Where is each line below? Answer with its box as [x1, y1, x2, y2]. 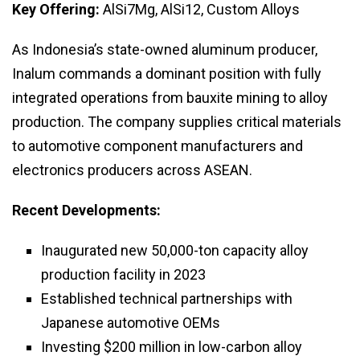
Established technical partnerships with [41, 290, 292, 308]
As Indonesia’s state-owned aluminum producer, [12, 41, 317, 59]
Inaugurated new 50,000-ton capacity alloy [41, 242, 309, 260]
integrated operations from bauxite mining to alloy [12, 89, 328, 107]
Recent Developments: [12, 202, 161, 219]
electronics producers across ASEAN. [12, 162, 252, 179]
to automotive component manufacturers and [12, 137, 303, 155]
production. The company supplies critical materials [12, 113, 342, 131]
